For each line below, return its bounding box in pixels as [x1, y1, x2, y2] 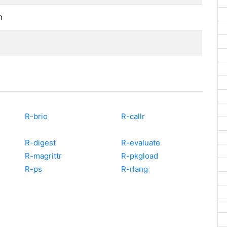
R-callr [121, 111, 145, 121]
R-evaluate [121, 137, 160, 147]
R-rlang [121, 164, 148, 174]
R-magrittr [25, 150, 62, 161]
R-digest [25, 137, 56, 147]
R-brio [25, 111, 48, 121]
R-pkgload [121, 150, 158, 161]
